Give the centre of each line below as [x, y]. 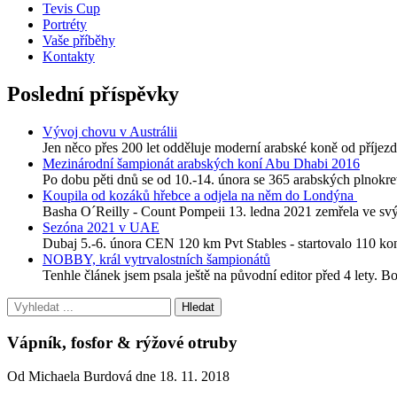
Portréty [65, 24]
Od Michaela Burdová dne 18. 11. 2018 [118, 377]
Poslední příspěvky [93, 93]
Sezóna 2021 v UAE [101, 227]
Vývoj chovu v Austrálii [110, 131]
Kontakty [69, 56]
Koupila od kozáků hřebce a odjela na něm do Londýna [200, 195]
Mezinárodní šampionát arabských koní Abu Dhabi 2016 [201, 163]
